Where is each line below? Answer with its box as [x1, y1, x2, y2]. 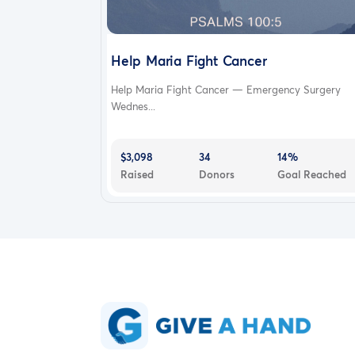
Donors [198, 166, 235, 181]
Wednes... [111, 98, 155, 113]
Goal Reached [277, 166, 346, 181]
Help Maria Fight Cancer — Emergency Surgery [111, 82, 341, 97]
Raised [120, 166, 154, 181]
